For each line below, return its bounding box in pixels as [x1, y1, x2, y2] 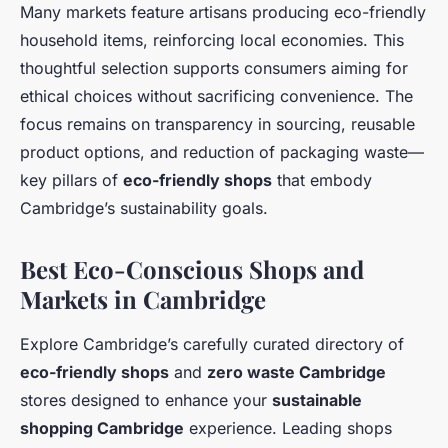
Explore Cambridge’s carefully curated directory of [20, 334, 404, 355]
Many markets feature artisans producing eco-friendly [20, 2, 426, 23]
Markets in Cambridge [20, 283, 266, 316]
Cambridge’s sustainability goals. [20, 198, 268, 219]
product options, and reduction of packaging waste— [20, 142, 424, 163]
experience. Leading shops [184, 418, 392, 439]
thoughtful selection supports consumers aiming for [20, 58, 408, 79]
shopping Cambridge [20, 418, 184, 439]
